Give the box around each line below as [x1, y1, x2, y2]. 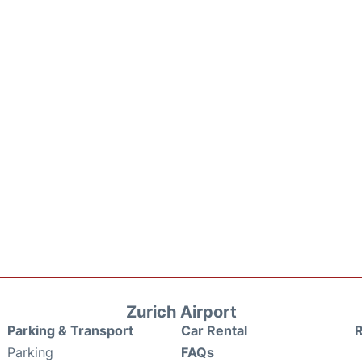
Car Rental [181, 322, 247, 339]
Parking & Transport [7, 322, 133, 339]
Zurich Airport [125, 301, 237, 322]
